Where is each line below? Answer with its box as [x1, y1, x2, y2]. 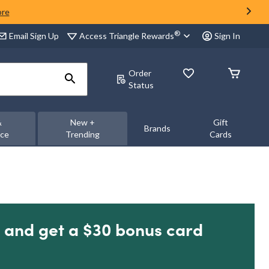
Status [128, 80, 154, 90]
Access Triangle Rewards [79, 30, 174, 41]
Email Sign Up [9, 31, 59, 41]
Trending [65, 129, 100, 139]
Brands [144, 123, 171, 133]
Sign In [214, 31, 240, 41]
